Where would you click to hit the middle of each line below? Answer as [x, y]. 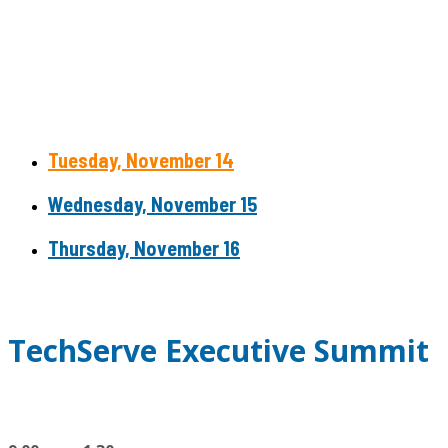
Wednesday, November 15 [152, 204]
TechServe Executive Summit [226, 350]
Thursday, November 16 [144, 248]
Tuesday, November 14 [141, 160]
